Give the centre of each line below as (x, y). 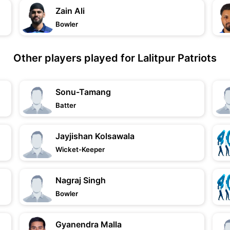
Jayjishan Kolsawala (95, 136)
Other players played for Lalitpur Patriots (115, 58)
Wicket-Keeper (80, 149)
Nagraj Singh (81, 180)
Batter (66, 105)
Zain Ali (70, 11)
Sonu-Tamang (83, 92)
